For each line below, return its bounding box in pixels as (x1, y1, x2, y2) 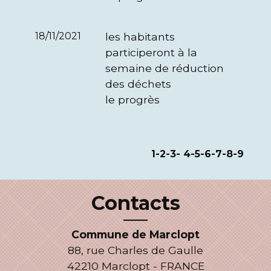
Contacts (91, 191, 180, 215)
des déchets (105, 77, 171, 90)
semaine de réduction (105, 62, 224, 74)
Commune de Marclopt (71, 228, 200, 241)
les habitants (105, 30, 175, 43)
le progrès (105, 93, 160, 106)
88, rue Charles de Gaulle (68, 244, 203, 256)
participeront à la (105, 46, 197, 59)
